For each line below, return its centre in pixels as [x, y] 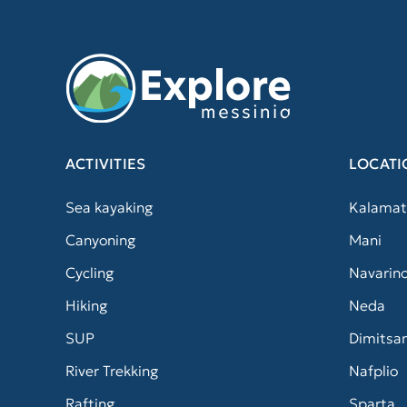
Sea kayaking [109, 208]
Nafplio [373, 371]
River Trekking [111, 371]
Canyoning [100, 240]
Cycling [89, 273]
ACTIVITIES [105, 164]
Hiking [86, 306]
